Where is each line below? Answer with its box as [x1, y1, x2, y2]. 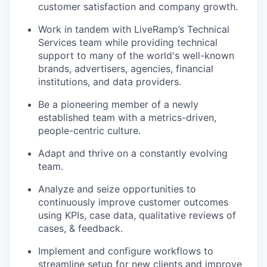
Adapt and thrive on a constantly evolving [38, 147, 228, 159]
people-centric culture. [38, 124, 141, 136]
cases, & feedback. [38, 222, 123, 234]
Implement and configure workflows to [38, 244, 213, 257]
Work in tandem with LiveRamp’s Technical [38, 23, 229, 35]
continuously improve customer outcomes [38, 195, 228, 208]
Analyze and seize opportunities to [38, 182, 196, 195]
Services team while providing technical [38, 36, 218, 48]
